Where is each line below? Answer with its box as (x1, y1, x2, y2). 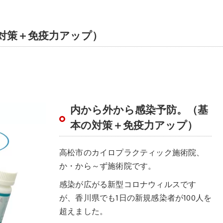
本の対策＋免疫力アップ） (70, 117, 198, 134)
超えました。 (59, 205, 108, 218)
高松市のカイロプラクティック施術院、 (59, 146, 205, 159)
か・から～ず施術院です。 (59, 160, 156, 173)
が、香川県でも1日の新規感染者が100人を (59, 192, 212, 205)
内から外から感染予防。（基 (70, 102, 209, 119)
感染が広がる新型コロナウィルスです (59, 178, 197, 191)
